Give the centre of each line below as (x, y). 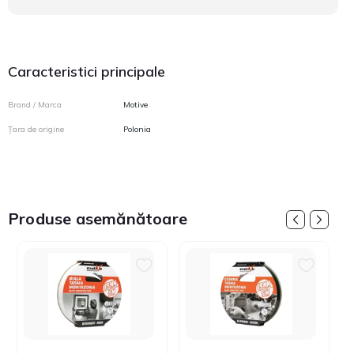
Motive (136, 105)
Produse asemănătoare (98, 218)
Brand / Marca (35, 105)
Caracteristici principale (87, 72)
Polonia (137, 129)
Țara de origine (36, 129)
